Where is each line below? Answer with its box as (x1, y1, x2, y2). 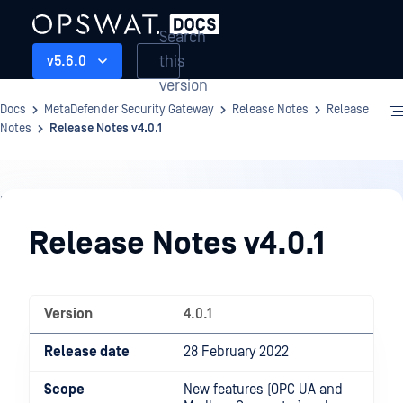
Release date (44, 344, 130, 360)
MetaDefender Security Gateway (44, 103, 214, 117)
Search (159, 27, 206, 47)
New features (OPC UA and (184, 381, 343, 398)
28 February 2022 (184, 344, 289, 360)
